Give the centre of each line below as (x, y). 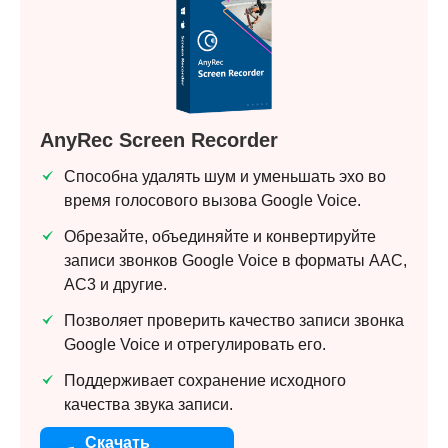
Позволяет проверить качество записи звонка (234, 320)
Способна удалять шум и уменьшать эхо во (225, 176)
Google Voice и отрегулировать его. (195, 344)
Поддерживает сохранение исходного (205, 380)
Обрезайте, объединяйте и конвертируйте (220, 236)
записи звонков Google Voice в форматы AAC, (235, 260)
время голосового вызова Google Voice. (212, 200)
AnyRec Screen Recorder (159, 139)
